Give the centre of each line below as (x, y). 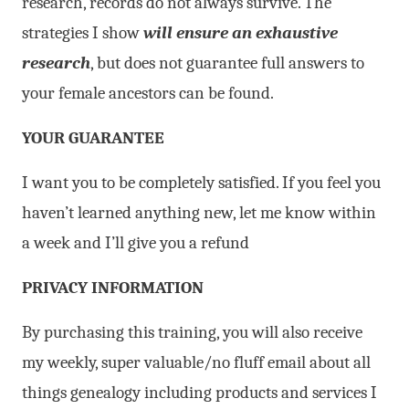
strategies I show (83, 33)
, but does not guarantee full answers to (227, 63)
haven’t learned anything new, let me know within (199, 213)
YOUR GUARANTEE (93, 138)
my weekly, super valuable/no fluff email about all (196, 363)
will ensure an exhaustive (241, 33)
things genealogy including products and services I (199, 393)
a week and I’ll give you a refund (136, 243)
